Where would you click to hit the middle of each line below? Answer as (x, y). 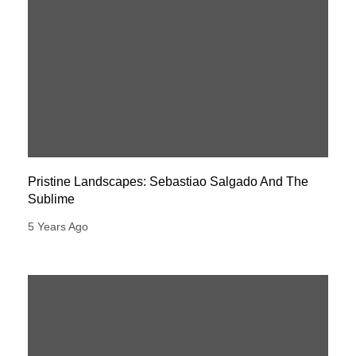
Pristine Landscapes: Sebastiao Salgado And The (168, 182)
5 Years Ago (58, 227)
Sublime (51, 199)
